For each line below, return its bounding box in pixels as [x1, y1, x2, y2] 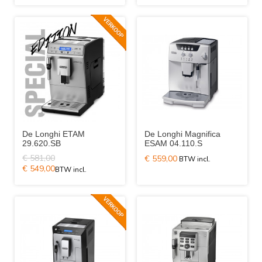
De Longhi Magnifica [144, 129, 220, 139]
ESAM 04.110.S [144, 139, 202, 148]
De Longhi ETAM [22, 129, 85, 139]
